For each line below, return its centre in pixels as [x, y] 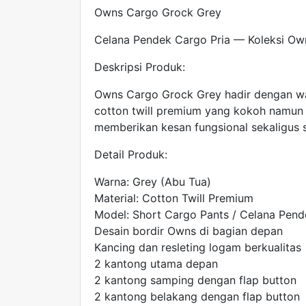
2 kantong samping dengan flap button [195, 280]
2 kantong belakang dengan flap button [197, 296]
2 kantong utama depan [156, 263]
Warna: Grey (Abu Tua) [153, 181]
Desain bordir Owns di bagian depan [189, 231]
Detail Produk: [131, 154]
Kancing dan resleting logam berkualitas [198, 247]
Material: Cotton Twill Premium [174, 198]
